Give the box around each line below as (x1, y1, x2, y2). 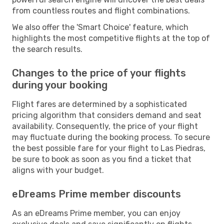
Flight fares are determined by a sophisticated (12, 99, 187, 109)
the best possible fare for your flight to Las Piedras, (12, 143, 205, 153)
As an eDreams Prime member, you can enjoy (12, 208, 180, 218)
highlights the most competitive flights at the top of (12, 33, 210, 43)
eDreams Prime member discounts (12, 187, 181, 200)
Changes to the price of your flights (12, 66, 186, 79)
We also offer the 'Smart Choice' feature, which (12, 22, 188, 32)
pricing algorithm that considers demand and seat (12, 110, 201, 120)
